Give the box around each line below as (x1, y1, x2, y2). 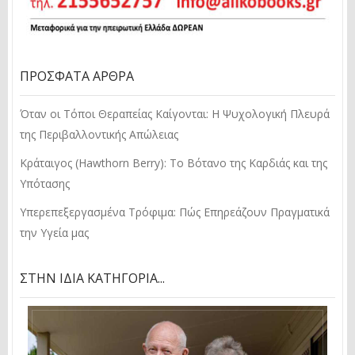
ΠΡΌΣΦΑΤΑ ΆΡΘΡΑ (20, 67, 134, 85)
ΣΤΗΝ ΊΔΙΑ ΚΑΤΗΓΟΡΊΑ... (20, 269, 165, 287)
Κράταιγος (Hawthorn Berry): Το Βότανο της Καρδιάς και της (20, 155, 327, 170)
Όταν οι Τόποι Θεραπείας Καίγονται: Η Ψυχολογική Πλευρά (20, 105, 330, 121)
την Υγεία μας (20, 224, 89, 240)
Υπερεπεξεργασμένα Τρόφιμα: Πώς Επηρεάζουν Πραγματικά (20, 204, 330, 219)
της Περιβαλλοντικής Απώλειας (20, 126, 178, 142)
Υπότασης (20, 175, 70, 191)
